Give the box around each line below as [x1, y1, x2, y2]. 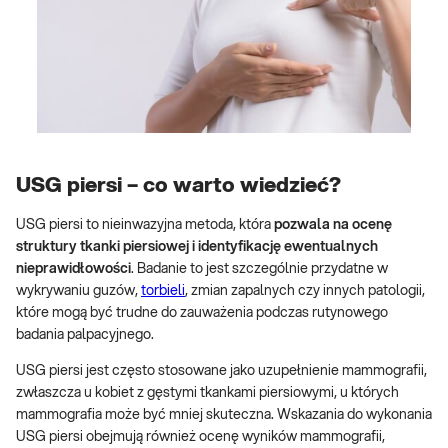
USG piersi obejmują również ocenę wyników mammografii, [16, 430, 385, 445]
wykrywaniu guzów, [16, 284, 141, 299]
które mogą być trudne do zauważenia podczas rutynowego [16, 306, 388, 321]
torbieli [141, 284, 185, 299]
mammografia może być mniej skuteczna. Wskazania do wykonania [16, 408, 432, 423]
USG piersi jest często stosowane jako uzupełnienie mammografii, [16, 364, 427, 379]
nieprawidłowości [16, 262, 131, 277]
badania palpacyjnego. [16, 328, 154, 343]
